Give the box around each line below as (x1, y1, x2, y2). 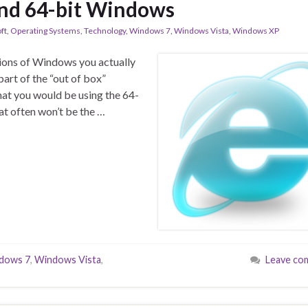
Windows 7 (129, 25, 170, 36)
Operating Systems (10, 25, 80, 36)
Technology (84, 25, 126, 36)
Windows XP (232, 25, 279, 36)
